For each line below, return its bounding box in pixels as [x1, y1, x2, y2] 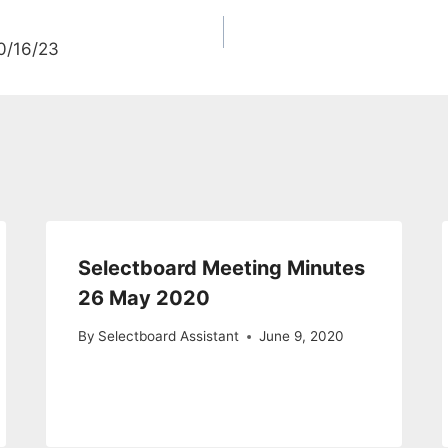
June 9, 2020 [259, 328, 345, 345]
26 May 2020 [78, 285, 211, 310]
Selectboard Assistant [98, 328, 240, 345]
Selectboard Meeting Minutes [78, 255, 366, 280]
